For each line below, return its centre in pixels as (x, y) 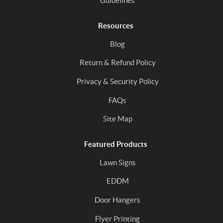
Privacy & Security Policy (117, 81)
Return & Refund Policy (117, 63)
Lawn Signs (117, 162)
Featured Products (115, 144)
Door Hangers (117, 200)
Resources (115, 26)
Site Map (117, 119)
